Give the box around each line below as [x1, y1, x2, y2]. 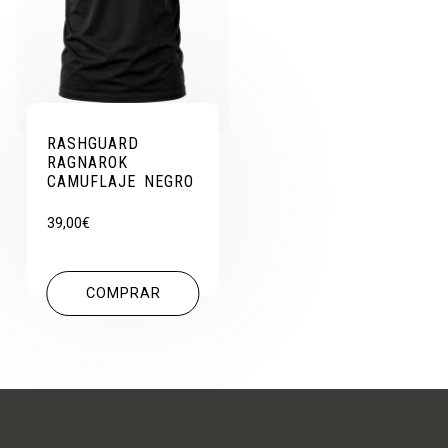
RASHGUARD [47, 134, 140, 154]
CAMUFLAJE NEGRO [47, 172, 195, 192]
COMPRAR [85, 284, 161, 302]
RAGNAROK [47, 153, 129, 173]
